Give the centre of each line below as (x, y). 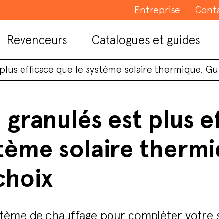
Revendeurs (37, 39)
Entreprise (157, 10)
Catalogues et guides (146, 39)
